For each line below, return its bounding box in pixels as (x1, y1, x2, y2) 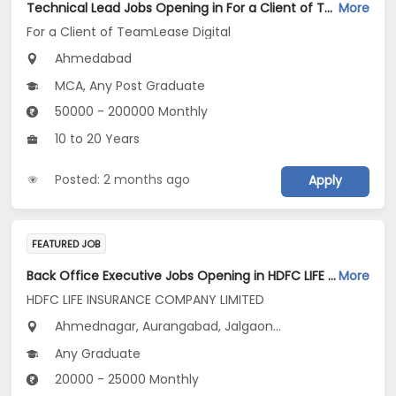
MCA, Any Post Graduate (51, 77, 206, 95)
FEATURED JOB (32, 237, 101, 252)
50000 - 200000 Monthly (51, 103, 209, 121)
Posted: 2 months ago (55, 171, 191, 189)
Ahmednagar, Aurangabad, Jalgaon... (51, 317, 282, 336)
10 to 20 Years (51, 130, 141, 148)
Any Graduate (51, 345, 141, 363)
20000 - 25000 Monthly (51, 370, 200, 389)
